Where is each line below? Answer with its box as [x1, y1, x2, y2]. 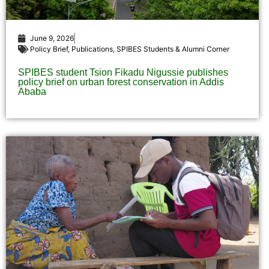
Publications [71, 44, 113, 54]
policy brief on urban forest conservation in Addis [18, 77, 224, 88]
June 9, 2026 [30, 34, 74, 43]
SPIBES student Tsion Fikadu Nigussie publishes [18, 67, 228, 78]
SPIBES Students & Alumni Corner [116, 44, 229, 54]
